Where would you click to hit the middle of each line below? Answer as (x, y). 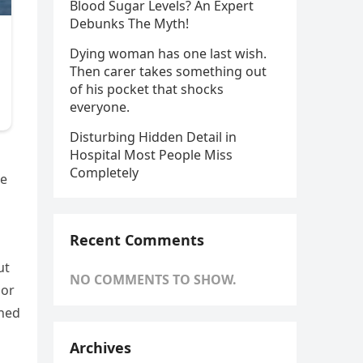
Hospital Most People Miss (151, 155)
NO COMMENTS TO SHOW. (153, 280)
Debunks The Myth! (129, 23)
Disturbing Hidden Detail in (153, 137)
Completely (104, 173)
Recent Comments (137, 240)
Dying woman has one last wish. (168, 53)
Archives (100, 348)
